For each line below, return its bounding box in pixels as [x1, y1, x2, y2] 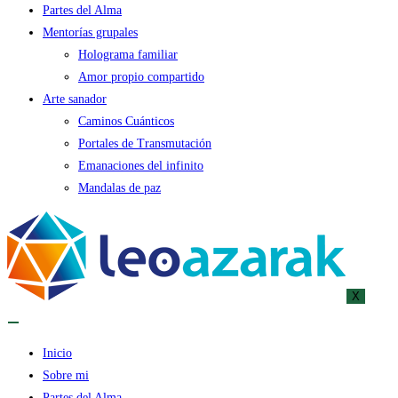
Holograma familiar [78, 48, 178, 61]
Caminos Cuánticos [78, 115, 174, 128]
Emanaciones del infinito [78, 159, 203, 172]
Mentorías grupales [43, 26, 138, 39]
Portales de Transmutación [78, 137, 211, 150]
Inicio [43, 346, 72, 360]
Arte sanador [43, 92, 107, 106]
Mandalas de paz [78, 181, 161, 195]
